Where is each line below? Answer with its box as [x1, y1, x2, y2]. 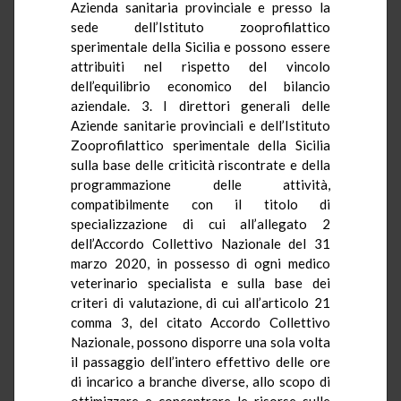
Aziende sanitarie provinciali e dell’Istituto [71, 116, 330, 133]
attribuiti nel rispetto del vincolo [71, 57, 330, 74]
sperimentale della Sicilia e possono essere [71, 38, 330, 55]
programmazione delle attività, [71, 175, 330, 192]
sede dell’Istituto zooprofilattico [71, 18, 330, 35]
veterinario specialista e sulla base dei [71, 274, 330, 291]
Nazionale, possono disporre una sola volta [71, 333, 330, 350]
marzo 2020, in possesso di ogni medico [71, 254, 330, 271]
